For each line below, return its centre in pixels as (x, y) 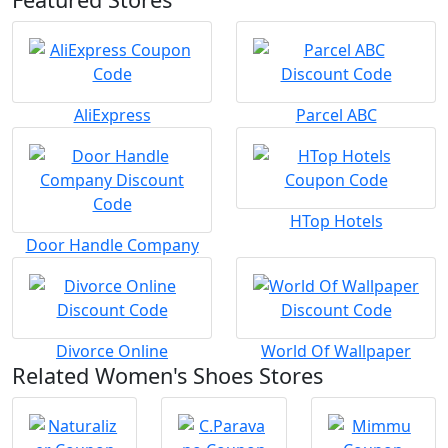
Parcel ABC (336, 115)
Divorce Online (112, 351)
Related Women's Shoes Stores (167, 376)
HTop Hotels (336, 221)
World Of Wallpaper (336, 351)
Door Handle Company (112, 245)
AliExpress (112, 115)
